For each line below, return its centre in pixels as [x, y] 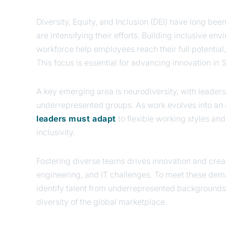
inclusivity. [56, 132]
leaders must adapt [76, 118]
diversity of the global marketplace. [102, 202]
